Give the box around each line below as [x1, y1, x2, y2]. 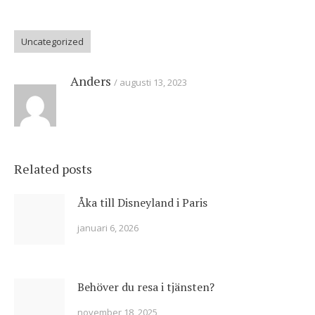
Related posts [14, 160, 92, 178]
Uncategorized [21, 35, 84, 49]
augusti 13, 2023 [120, 76, 187, 89]
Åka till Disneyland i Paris [77, 195, 207, 211]
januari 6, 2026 [77, 221, 139, 235]
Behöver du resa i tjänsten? [77, 279, 214, 295]
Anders [70, 72, 111, 90]
